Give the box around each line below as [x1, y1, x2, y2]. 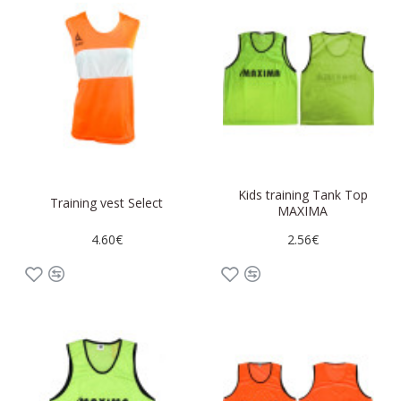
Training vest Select [50, 194, 164, 212]
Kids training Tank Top [237, 186, 368, 204]
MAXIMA [277, 202, 328, 220]
